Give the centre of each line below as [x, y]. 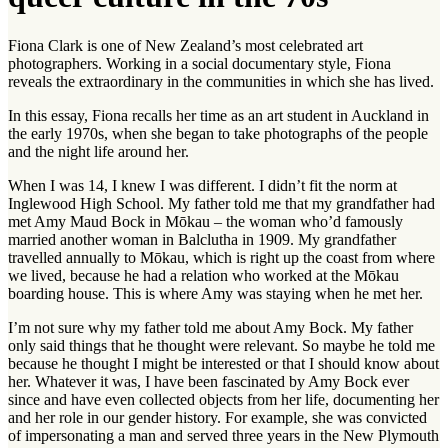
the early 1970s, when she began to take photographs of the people [218, 133]
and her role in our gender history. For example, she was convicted [217, 417]
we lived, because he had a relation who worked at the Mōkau [203, 275]
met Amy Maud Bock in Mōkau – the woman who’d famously [205, 221]
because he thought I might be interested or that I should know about [223, 363]
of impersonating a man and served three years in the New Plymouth [223, 435]
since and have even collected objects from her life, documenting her [223, 399]
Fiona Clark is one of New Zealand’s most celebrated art [185, 45]
